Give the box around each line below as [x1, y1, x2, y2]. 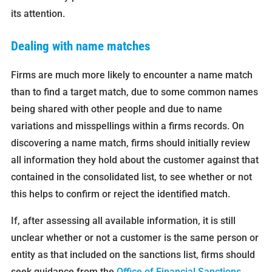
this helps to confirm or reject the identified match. [10, 188, 230, 200]
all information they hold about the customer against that [10, 154, 259, 166]
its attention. [10, 8, 65, 20]
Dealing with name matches [10, 39, 151, 54]
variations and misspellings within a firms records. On [10, 120, 244, 132]
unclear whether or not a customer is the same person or [10, 232, 259, 244]
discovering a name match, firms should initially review [10, 137, 250, 149]
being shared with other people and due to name [10, 103, 222, 115]
